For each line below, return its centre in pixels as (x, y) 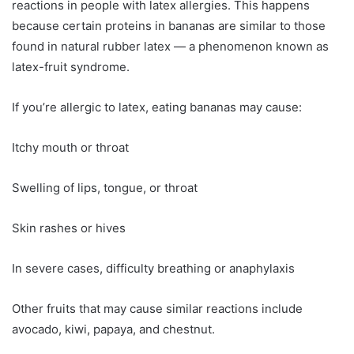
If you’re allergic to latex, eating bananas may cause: (157, 107)
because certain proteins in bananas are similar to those (169, 26)
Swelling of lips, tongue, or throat (105, 188)
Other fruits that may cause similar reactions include (157, 309)
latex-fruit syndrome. (71, 67)
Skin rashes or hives (69, 228)
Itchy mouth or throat (70, 148)
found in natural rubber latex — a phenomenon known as (170, 47)
